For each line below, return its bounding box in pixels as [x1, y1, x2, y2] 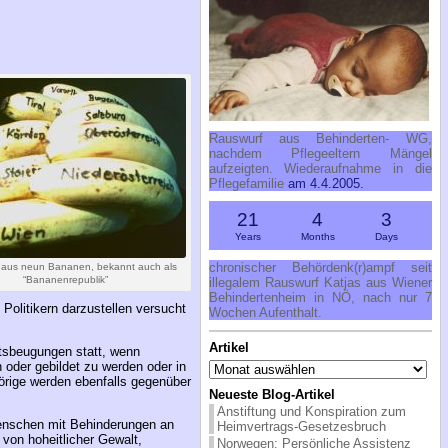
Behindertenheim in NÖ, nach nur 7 [208, 289, 432, 305]
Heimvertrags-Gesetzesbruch [216, 418, 386, 434]
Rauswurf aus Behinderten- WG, [208, 130, 432, 146]
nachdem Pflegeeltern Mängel [208, 145, 432, 161]
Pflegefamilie [208, 175, 284, 191]
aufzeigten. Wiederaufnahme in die [208, 160, 432, 176]
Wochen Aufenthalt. [208, 304, 322, 320]
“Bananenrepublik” [23, 273, 109, 285]
